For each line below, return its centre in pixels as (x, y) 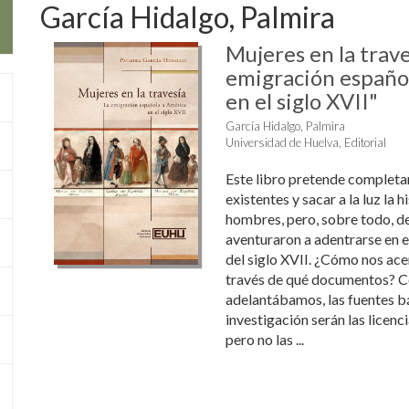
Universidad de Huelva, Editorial (305, 142)
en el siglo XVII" (301, 101)
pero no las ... (264, 339)
